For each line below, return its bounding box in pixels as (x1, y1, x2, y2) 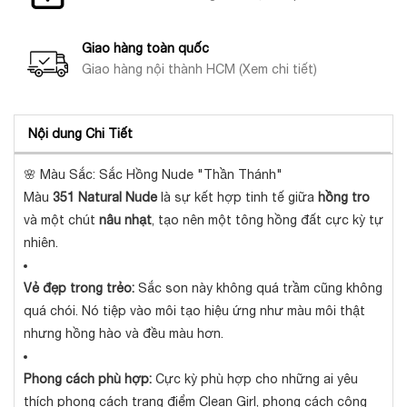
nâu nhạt (99, 213, 152, 228)
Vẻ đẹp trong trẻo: (24, 281, 134, 296)
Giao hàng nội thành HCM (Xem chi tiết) (82, 62, 317, 77)
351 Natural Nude (53, 190, 157, 205)
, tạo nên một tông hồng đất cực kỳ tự (152, 213, 383, 228)
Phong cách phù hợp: (24, 372, 152, 387)
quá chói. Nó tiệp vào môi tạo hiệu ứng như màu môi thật (24, 303, 365, 319)
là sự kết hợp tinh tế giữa (157, 190, 318, 205)
